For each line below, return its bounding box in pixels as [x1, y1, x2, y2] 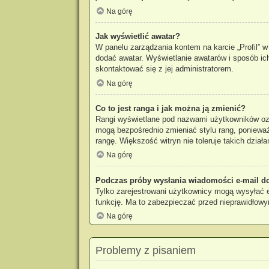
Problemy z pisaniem [95, 244, 196, 256]
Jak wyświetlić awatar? [95, 31, 180, 41]
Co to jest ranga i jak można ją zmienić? [95, 103, 246, 113]
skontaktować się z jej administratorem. [95, 64, 234, 73]
